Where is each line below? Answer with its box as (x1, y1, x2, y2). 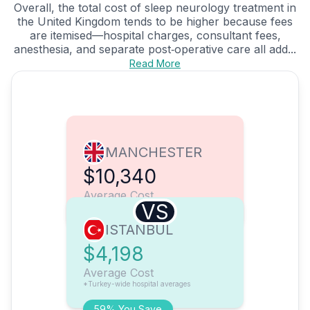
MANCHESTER (105, 144, 202, 161)
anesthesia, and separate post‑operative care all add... (14, 42, 296, 57)
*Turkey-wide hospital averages (83, 280, 190, 289)
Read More (129, 57, 181, 70)
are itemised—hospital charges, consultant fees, (29, 28, 281, 43)
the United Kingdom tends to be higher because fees (17, 15, 293, 29)
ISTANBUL (105, 221, 173, 239)
